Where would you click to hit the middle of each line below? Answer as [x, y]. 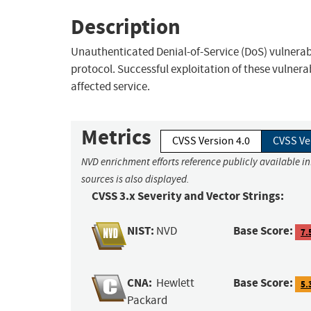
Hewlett [176, 283]
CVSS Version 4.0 [211, 141]
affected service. [110, 87]
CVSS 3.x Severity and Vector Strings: [188, 196]
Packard [148, 301]
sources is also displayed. [135, 179]
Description [126, 26]
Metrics [116, 137]
